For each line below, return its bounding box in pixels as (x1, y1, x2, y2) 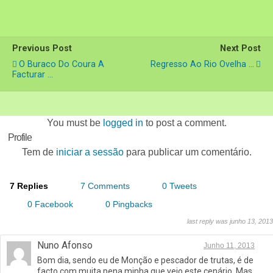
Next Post (220, 43, 261, 54)
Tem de (21, 147, 56, 158)
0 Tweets (162, 181, 197, 191)
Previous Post (12, 43, 72, 54)
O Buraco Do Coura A (19, 59, 104, 70)
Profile (8, 132, 32, 143)
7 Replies (10, 181, 48, 191)
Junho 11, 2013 (204, 241, 255, 250)
